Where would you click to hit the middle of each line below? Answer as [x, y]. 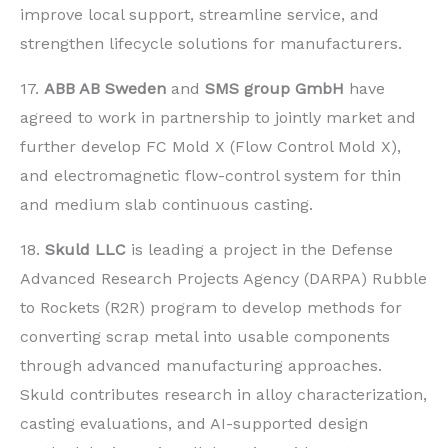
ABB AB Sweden [105, 88]
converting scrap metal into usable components [205, 336]
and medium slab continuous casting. [166, 204]
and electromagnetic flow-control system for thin [210, 175]
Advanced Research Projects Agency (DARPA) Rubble [223, 278]
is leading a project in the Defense [259, 249]
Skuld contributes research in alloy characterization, [223, 394]
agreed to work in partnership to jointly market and [218, 117]
